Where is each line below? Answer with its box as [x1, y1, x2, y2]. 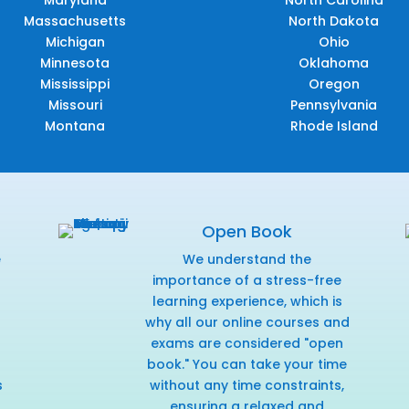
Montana [45, 117, 106, 136]
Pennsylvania [290, 96, 378, 115]
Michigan [45, 33, 105, 52]
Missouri [47, 96, 102, 115]
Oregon [308, 75, 360, 94]
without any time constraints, [150, 376, 345, 395]
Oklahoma [299, 54, 370, 73]
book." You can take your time [147, 355, 348, 374]
